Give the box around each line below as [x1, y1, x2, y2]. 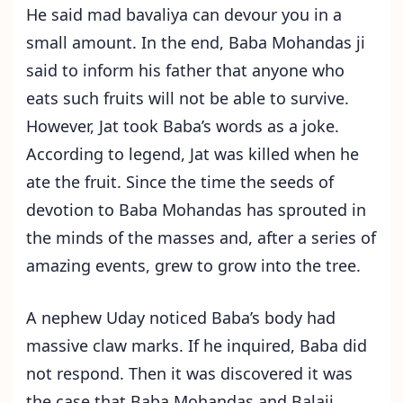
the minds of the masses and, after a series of [26, 227, 376, 249]
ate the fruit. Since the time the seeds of [26, 171, 334, 193]
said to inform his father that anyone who [26, 59, 345, 82]
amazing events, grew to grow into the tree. [26, 255, 361, 277]
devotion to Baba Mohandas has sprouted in [26, 199, 366, 221]
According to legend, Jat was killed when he [26, 143, 359, 166]
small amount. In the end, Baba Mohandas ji [26, 31, 365, 54]
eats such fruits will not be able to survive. [26, 87, 349, 110]
